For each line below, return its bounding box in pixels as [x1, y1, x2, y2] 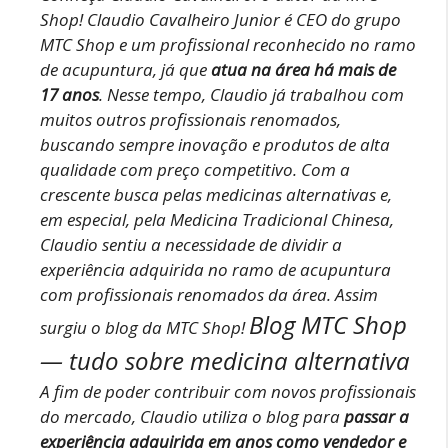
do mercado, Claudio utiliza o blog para [40, 405, 344, 429]
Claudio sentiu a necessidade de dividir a [40, 233, 342, 257]
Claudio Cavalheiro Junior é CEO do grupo [87, 8, 401, 32]
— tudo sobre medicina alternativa [40, 344, 410, 378]
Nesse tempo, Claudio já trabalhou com [107, 83, 404, 107]
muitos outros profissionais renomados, [40, 108, 341, 132]
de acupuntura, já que [40, 58, 211, 82]
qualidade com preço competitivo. [40, 158, 297, 182]
